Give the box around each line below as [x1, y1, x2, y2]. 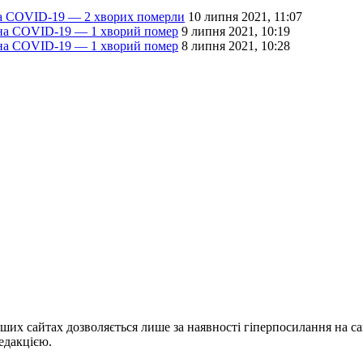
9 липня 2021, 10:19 [181, 24, 290, 39]
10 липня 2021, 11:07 [188, 10, 302, 24]
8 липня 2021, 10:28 [181, 39, 290, 53]
